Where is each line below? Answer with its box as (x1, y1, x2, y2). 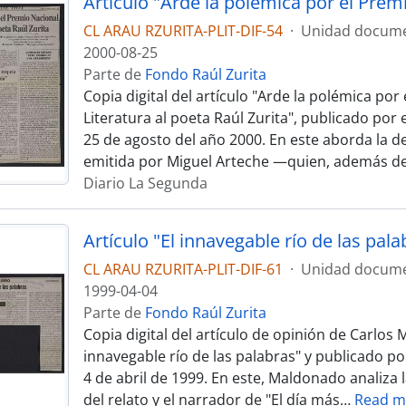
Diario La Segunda (82, 173, 208, 193)
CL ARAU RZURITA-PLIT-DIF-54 (82, 21, 283, 41)
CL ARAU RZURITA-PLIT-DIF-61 (82, 259, 283, 279)
